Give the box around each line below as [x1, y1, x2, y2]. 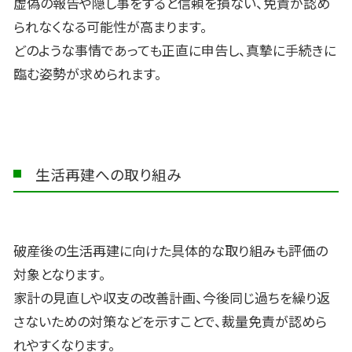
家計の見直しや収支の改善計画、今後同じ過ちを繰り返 [13, 287, 330, 307]
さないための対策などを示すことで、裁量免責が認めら [13, 310, 327, 331]
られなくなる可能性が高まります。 [13, 16, 207, 37]
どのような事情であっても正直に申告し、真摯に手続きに [13, 40, 336, 60]
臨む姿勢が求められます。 [13, 64, 162, 84]
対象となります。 [13, 263, 106, 284]
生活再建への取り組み [35, 163, 182, 185]
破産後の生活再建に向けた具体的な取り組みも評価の [13, 240, 328, 260]
